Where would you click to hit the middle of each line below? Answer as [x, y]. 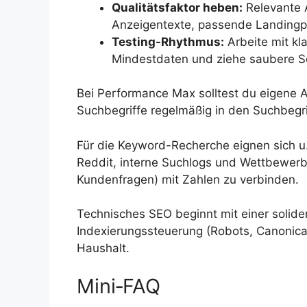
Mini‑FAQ [119, 286]
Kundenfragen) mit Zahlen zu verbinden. [188, 179]
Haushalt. [103, 248]
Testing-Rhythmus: [168, 41]
